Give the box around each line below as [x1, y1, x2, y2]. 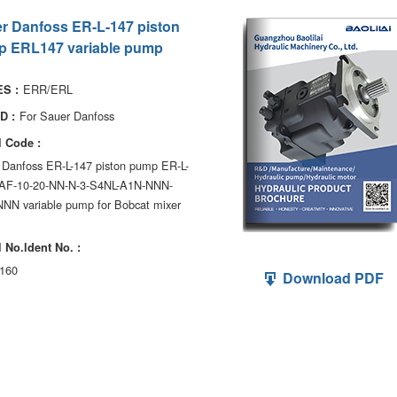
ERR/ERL [23, 81, 73, 97]
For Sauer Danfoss [19, 107, 114, 124]
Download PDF [279, 268, 384, 288]
